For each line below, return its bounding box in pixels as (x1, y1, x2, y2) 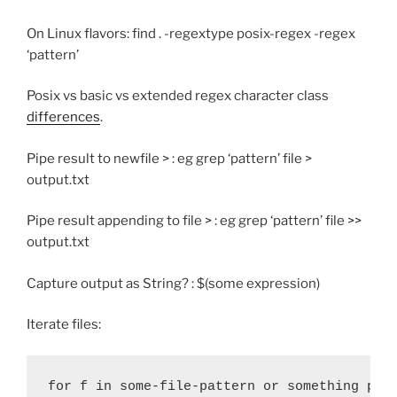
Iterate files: (27, 316, 101, 333)
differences (27, 109, 100, 126)
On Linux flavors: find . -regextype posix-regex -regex (27, 25, 355, 42)
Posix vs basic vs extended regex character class (27, 88, 329, 105)
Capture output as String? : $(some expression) (27, 275, 320, 292)
